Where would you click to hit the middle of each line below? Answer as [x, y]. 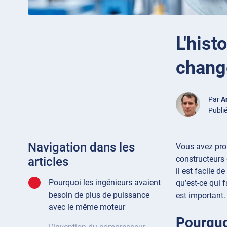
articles [48, 162]
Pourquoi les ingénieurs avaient [105, 183]
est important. [201, 196]
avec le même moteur [87, 207]
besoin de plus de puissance [99, 195]
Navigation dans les [81, 148]
